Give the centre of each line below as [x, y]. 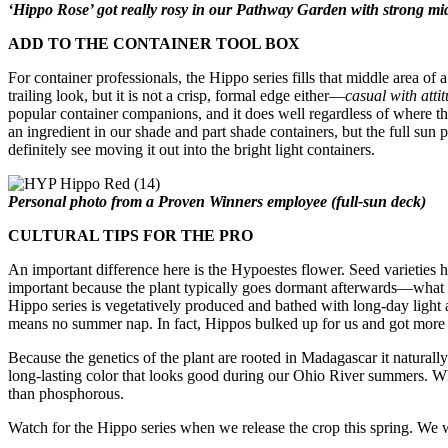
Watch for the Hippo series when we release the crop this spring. [212, 427]
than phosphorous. [66, 393]
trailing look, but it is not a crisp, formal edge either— [176, 95]
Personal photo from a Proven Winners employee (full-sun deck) [217, 201]
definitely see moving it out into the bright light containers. [191, 149]
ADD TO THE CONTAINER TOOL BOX [154, 43]
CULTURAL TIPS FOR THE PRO [130, 235]
